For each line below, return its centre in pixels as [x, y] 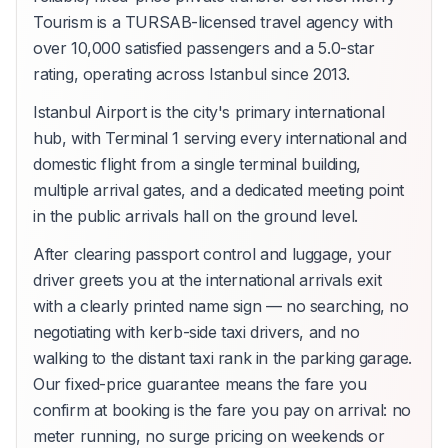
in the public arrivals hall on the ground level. [195, 215]
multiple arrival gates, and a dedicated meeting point [218, 189]
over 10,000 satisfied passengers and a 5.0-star [204, 47]
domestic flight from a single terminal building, [197, 163]
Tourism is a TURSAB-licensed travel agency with [213, 21]
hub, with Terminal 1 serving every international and [220, 137]
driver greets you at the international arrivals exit [207, 279]
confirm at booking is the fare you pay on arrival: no [222, 409]
